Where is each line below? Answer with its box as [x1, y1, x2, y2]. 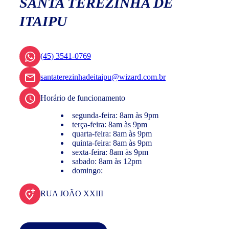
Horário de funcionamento [40, 94, 125, 103]
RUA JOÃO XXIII [40, 189, 103, 198]
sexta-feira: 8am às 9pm [72, 148, 148, 157]
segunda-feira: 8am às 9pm [72, 111, 158, 120]
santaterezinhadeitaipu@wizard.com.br [40, 73, 166, 82]
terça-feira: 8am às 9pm [72, 120, 147, 129]
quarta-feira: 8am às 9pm [72, 129, 152, 139]
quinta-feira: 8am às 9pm [72, 139, 152, 148]
